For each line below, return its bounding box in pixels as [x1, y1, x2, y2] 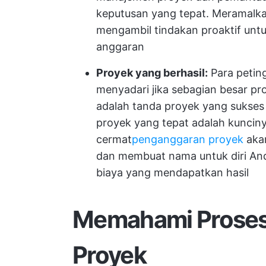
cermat [96, 133, 132, 145]
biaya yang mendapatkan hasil [96, 166, 249, 179]
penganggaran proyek [132, 133, 243, 145]
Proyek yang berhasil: [96, 66, 208, 79]
